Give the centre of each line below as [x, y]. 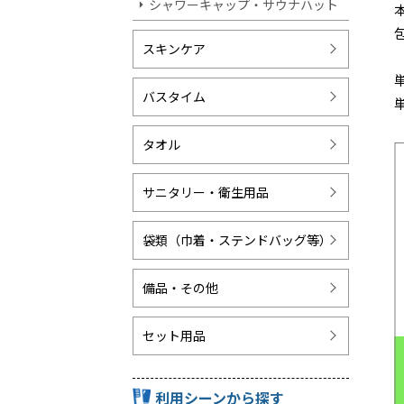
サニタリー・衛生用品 [206, 192]
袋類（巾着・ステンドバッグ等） [237, 239]
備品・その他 [180, 287]
